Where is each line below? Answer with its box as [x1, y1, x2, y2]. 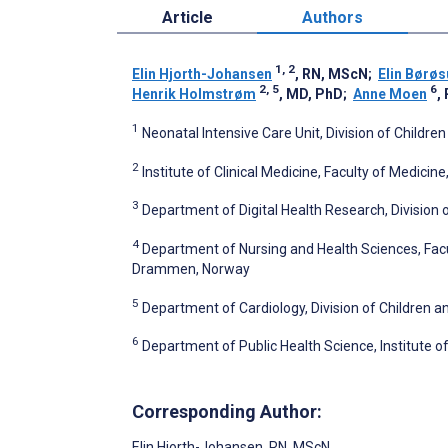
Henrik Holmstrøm [132, 85, 256, 102]
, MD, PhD [279, 85, 343, 102]
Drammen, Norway [132, 260, 250, 277]
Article [161, 7, 213, 27]
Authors [302, 7, 364, 27]
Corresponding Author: [132, 400, 322, 422]
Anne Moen [353, 85, 427, 102]
